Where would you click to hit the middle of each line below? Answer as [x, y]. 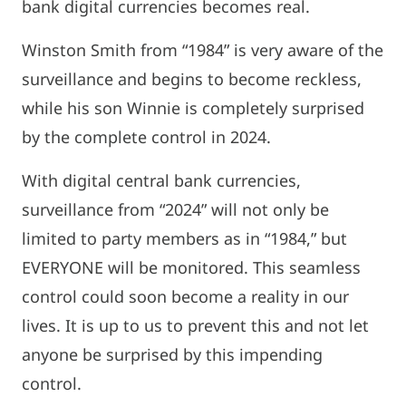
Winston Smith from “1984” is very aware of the [203, 49]
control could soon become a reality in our [185, 296]
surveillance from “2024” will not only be [175, 209]
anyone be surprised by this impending [172, 354]
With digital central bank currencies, [161, 180]
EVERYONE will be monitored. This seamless [191, 267]
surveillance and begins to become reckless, [192, 78]
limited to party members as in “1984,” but [184, 238]
